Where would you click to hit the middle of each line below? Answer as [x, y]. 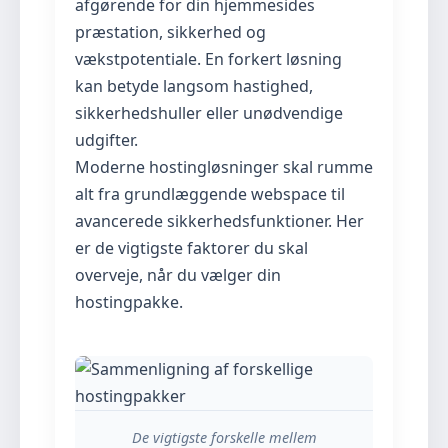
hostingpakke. [129, 302]
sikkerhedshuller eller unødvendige [209, 113]
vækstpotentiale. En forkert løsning [208, 59]
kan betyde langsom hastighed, [194, 86]
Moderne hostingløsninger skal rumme [224, 167]
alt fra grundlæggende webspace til [210, 194]
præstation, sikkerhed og [170, 32]
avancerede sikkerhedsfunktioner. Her [219, 221]
